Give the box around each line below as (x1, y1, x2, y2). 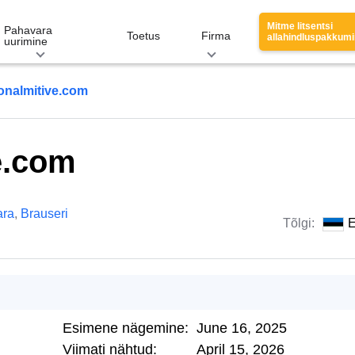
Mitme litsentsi (267, 21, 333, 32)
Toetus (127, 29, 160, 42)
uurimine (4, 35, 48, 48)
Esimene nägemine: (63, 320, 189, 336)
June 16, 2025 (197, 320, 287, 336)
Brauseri (21, 207, 68, 220)
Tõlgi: (283, 216, 318, 230)
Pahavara (4, 24, 52, 36)
